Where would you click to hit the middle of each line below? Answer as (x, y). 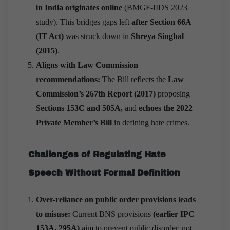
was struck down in (97, 36)
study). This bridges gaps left (84, 22)
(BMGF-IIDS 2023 (155, 7)
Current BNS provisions (113, 214)
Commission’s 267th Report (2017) (96, 93)
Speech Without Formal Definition (104, 172)
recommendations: (69, 79)
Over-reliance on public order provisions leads (116, 199)
